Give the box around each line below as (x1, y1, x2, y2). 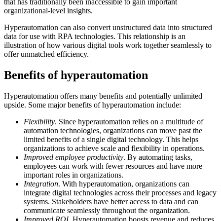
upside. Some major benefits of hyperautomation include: (4, 101, 181, 110)
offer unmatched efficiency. (4, 50, 89, 59)
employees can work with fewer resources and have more (24, 162, 202, 171)
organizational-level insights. (4, 6, 93, 15)
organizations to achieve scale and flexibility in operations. (24, 144, 205, 153)
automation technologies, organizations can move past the (24, 126, 202, 135)
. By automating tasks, (123, 153, 192, 162)
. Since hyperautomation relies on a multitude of (55, 117, 203, 126)
